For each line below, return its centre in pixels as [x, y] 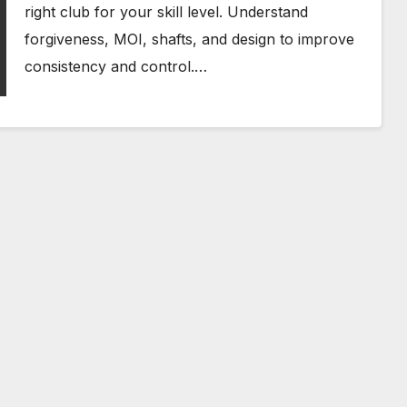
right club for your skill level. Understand [166, 12]
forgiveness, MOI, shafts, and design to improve [189, 39]
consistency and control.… [115, 66]
